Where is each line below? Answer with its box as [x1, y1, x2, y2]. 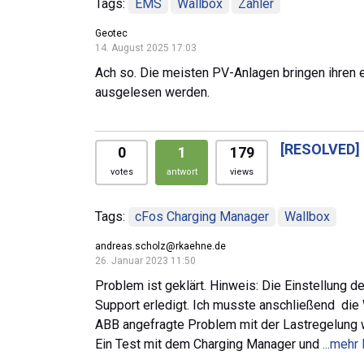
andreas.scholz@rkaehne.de [95, 240, 226, 252]
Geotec [95, 27, 128, 39]
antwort [166, 166, 197, 177]
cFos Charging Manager [135, 208, 269, 224]
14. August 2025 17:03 [95, 41, 197, 54]
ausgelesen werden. [95, 84, 210, 100]
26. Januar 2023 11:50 [95, 254, 196, 266]
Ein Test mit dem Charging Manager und [95, 336, 323, 352]
